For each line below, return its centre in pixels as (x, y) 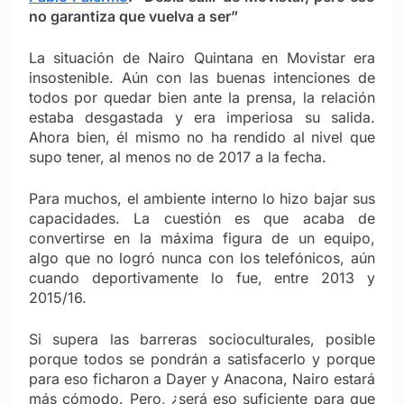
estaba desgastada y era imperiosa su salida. (202, 117)
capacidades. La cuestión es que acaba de (202, 218)
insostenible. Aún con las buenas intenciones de (202, 77)
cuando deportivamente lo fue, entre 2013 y (202, 277)
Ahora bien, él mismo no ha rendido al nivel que (202, 137)
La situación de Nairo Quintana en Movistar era (202, 57)
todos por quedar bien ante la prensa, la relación (202, 97)
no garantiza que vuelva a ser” (133, 16)
